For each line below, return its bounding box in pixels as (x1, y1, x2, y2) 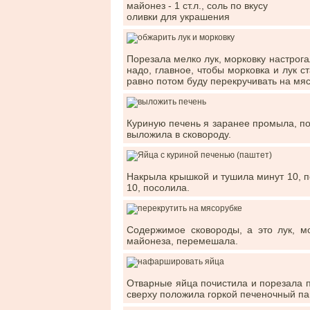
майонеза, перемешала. (127, 235, 238, 246)
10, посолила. (127, 182, 190, 193)
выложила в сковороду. (127, 129, 231, 140)
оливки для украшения (127, 11, 230, 22)
